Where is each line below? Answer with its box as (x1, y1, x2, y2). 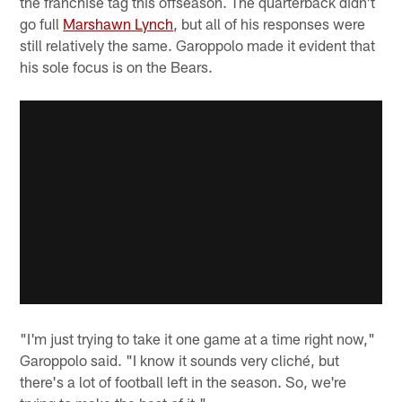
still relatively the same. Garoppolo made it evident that (20, 35, 376, 54)
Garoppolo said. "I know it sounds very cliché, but (20, 351, 340, 370)
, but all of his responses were (173, 13, 366, 32)
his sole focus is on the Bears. (20, 57, 214, 75)
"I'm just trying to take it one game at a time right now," (20, 329, 376, 348)
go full (20, 13, 64, 32)
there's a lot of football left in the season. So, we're (20, 372, 347, 391)
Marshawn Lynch (63, 13, 174, 32)
